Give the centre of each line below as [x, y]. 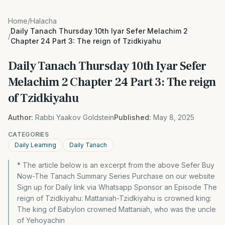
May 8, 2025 [174, 117]
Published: [133, 117]
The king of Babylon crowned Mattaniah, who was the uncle [117, 209]
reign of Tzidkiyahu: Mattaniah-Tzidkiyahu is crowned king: [114, 198]
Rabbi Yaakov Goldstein [75, 117]
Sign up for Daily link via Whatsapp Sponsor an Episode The [117, 187]
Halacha [43, 21]
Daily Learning [35, 145]
